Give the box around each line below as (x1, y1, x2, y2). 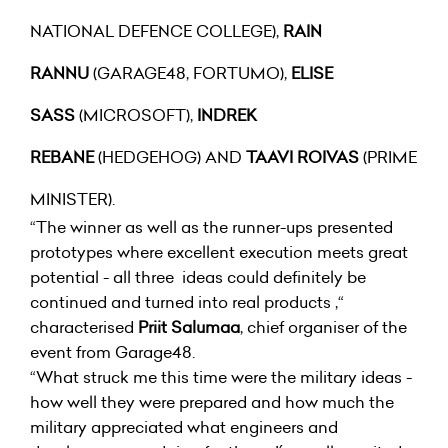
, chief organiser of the (240, 315, 407, 338)
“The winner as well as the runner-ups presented (30, 215, 393, 238)
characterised (30, 315, 138, 338)
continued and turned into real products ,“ (30, 290, 344, 313)
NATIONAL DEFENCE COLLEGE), (30, 19, 279, 42)
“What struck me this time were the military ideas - (30, 365, 412, 388)
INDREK (197, 103, 257, 126)
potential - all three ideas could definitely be (30, 265, 366, 288)
